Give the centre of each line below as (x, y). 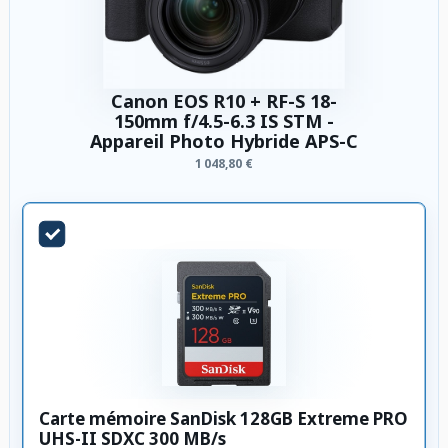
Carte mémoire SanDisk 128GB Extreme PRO (223, 418)
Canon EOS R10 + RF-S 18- (224, 100)
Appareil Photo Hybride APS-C (224, 140)
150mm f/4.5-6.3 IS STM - (224, 120)
